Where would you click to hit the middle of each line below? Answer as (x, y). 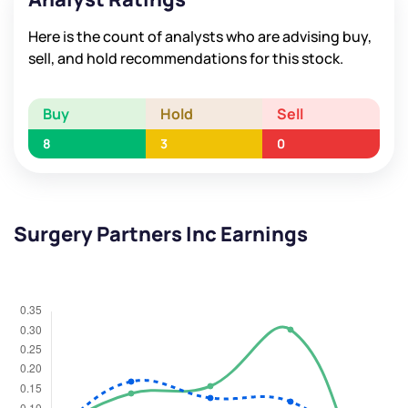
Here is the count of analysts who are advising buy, (200, 37)
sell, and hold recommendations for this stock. (186, 59)
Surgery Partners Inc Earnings (161, 235)
